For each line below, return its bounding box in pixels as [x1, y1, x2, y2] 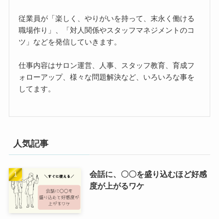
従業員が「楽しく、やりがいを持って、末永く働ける [19, 14, 195, 23]
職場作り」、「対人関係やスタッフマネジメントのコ [19, 26, 195, 35]
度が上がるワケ [89, 181, 144, 190]
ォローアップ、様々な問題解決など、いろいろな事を [19, 73, 195, 82]
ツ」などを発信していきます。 [19, 38, 122, 46]
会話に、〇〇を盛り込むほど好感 [89, 169, 207, 178]
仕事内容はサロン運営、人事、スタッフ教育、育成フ [19, 61, 195, 70]
